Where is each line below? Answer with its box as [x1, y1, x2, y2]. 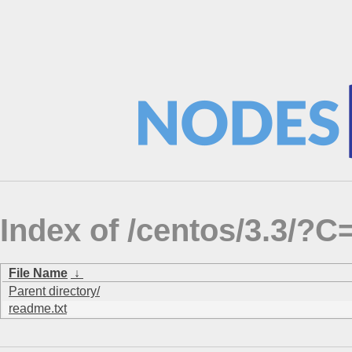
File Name [9, 266, 68, 280]
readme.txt [9, 302, 67, 316]
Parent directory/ [9, 284, 100, 299]
